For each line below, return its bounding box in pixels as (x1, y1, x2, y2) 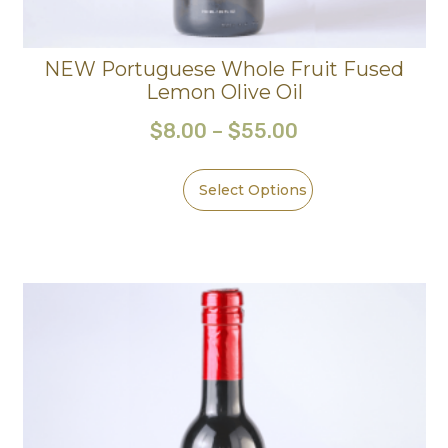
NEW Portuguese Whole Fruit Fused (44, 56, 404, 81)
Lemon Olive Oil (145, 79, 303, 104)
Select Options (199, 180, 308, 199)
